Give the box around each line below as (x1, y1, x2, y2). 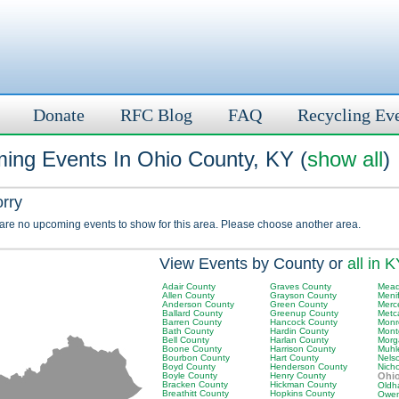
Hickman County (270, 379, 337, 389)
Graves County (270, 281, 331, 291)
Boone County (162, 344, 222, 354)
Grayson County (270, 290, 337, 300)
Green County (270, 299, 328, 309)
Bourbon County (162, 353, 230, 362)
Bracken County (162, 379, 228, 389)
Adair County (162, 281, 216, 291)
